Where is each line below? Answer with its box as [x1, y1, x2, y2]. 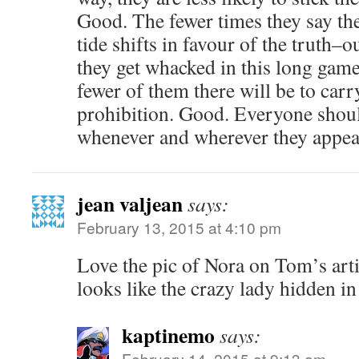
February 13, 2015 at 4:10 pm [77, 216, 281, 238]
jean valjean [77, 188, 183, 219]
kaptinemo [122, 320, 215, 350]
